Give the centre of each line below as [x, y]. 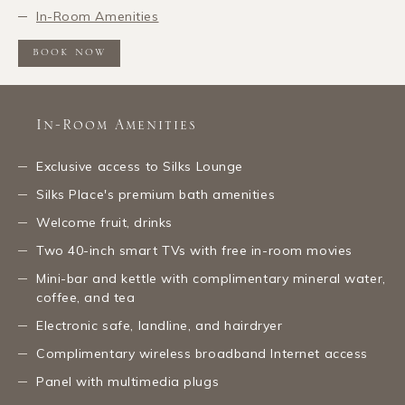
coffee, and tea [86, 297]
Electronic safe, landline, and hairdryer [160, 325]
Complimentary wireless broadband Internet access [202, 353]
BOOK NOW [69, 52]
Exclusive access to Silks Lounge [140, 166]
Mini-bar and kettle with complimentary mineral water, [211, 278]
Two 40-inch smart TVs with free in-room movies [194, 250]
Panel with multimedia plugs [128, 381]
